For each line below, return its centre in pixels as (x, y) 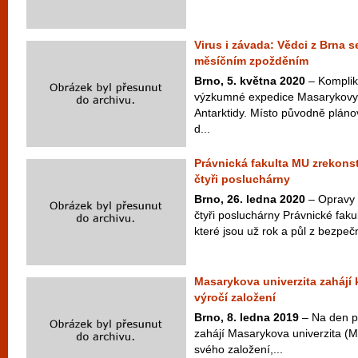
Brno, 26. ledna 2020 (250, 199)
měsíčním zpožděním (251, 61)
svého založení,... (239, 349)
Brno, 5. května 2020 (250, 81)
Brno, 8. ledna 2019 (247, 317)
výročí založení (235, 297)
